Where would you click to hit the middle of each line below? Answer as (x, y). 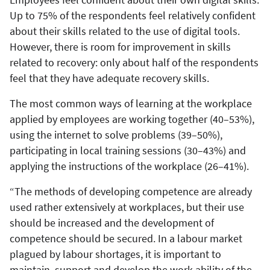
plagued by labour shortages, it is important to (115, 254)
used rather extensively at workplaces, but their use (127, 207)
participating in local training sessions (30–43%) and (128, 150)
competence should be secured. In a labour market (126, 238)
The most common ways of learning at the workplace (131, 103)
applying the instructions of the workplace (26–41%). (129, 166)
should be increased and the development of (112, 222)
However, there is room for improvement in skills (120, 46)
